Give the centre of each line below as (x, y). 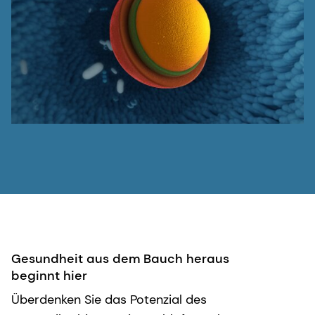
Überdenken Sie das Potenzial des (109, 300)
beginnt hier (49, 276)
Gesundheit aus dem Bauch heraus (120, 259)
